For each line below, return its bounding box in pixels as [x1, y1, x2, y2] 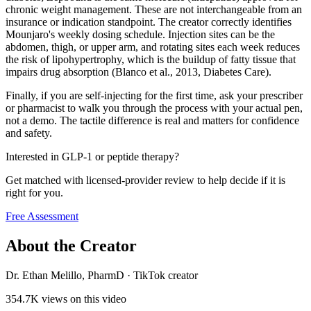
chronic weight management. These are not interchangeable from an [6, 3, 302, 16]
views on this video [39, 293, 126, 305]
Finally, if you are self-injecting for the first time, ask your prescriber [6, 90, 303, 102]
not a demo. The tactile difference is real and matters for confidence [6, 115, 299, 127]
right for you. [6, 187, 63, 199]
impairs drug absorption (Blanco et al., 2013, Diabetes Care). [6, 66, 271, 78]
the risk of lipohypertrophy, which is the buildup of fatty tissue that [6, 53, 296, 66]
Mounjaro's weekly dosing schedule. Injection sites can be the [6, 28, 275, 41]
